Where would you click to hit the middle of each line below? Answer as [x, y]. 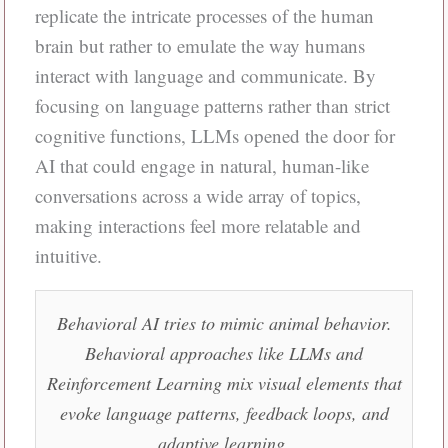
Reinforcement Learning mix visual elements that [224, 382]
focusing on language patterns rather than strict [212, 106]
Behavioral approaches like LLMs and [224, 352]
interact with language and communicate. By [205, 76]
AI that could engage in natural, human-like [201, 166]
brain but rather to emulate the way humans [199, 46]
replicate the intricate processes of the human [204, 16]
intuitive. [68, 256]
